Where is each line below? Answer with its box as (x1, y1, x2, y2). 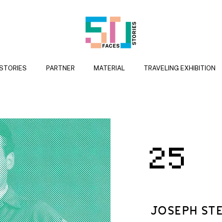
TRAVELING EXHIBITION (144, 64, 216, 72)
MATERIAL (94, 64, 125, 72)
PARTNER (46, 64, 75, 72)
